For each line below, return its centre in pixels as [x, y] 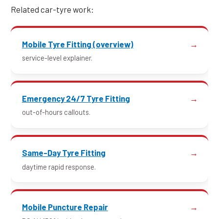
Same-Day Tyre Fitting [64, 153]
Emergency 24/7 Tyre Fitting [76, 99]
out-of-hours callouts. [56, 112]
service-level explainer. [57, 58]
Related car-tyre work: [53, 10]
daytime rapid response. [59, 166]
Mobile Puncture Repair [65, 207]
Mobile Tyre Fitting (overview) [77, 44]
